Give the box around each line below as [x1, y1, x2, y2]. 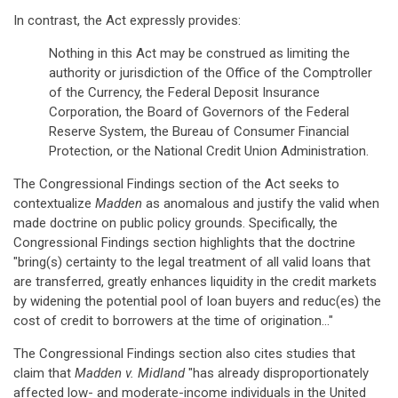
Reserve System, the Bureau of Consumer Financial [49, 123, 349, 139]
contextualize [13, 195, 95, 211]
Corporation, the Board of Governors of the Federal [49, 104, 349, 120]
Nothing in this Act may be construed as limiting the [49, 45, 350, 61]
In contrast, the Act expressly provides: [13, 12, 241, 28]
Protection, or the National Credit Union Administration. [49, 143, 369, 159]
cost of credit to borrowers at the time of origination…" [13, 313, 333, 329]
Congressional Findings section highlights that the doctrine [13, 235, 355, 251]
